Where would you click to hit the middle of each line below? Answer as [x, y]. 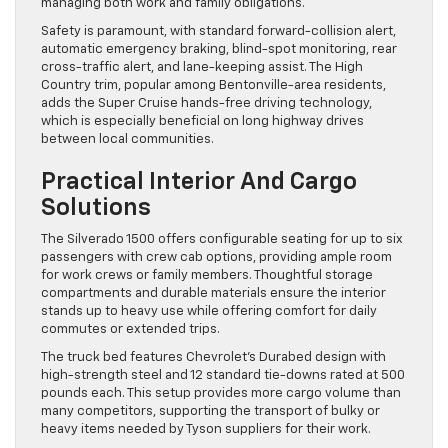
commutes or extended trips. [130, 329]
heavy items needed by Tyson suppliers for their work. [206, 429]
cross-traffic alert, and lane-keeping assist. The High [202, 67]
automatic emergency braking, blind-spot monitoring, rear [219, 49]
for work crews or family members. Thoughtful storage [207, 275]
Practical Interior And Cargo [199, 181]
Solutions [96, 207]
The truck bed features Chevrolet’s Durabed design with [213, 357]
